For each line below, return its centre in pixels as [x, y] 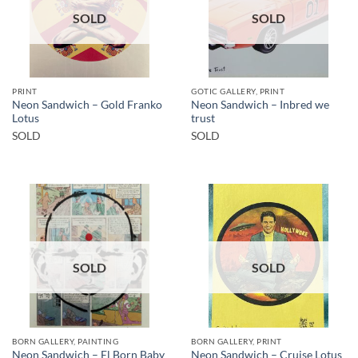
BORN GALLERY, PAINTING [66, 341]
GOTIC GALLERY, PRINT [238, 91]
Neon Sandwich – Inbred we [260, 104]
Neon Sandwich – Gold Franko [87, 104]
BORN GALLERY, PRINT [237, 341]
